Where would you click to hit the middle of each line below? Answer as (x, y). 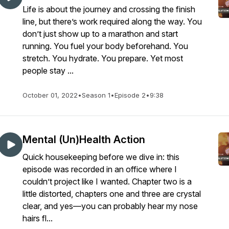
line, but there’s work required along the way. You (112, 21)
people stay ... (48, 71)
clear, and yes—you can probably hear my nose (110, 206)
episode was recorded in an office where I (100, 169)
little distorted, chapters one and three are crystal (112, 194)
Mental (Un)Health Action (84, 140)
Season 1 (96, 95)
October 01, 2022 (50, 95)
